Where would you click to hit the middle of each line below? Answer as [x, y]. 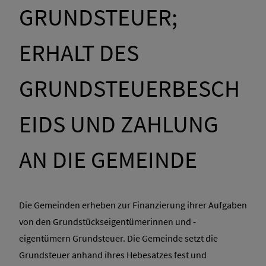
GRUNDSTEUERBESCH [129, 89]
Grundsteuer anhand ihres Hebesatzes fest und [113, 255]
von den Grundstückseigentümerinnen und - [107, 222]
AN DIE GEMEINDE [108, 160]
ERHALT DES [79, 53]
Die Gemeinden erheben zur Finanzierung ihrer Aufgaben [133, 205]
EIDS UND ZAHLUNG [119, 124]
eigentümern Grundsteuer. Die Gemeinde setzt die [118, 238]
